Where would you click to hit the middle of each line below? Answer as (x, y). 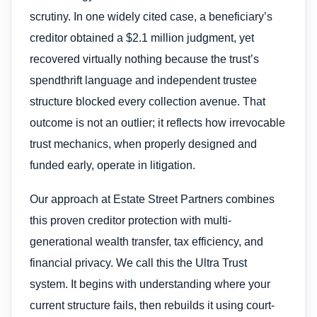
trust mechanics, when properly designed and (143, 144)
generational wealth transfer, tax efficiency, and (146, 242)
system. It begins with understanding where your (150, 284)
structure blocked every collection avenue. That (148, 101)
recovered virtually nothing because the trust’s (144, 59)
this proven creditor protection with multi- (131, 221)
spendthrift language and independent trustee (143, 80)
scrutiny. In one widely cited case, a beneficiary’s (151, 16)
